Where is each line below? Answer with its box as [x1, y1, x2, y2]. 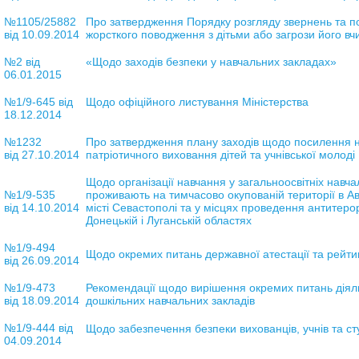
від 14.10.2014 [3, 200, 79, 214]
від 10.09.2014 [3, 27, 79, 41]
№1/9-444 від [3, 321, 73, 334]
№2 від [3, 54, 40, 68]
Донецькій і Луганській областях [85, 213, 252, 227]
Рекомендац [85, 280, 150, 294]
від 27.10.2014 [3, 147, 79, 161]
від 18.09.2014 [3, 293, 79, 307]
